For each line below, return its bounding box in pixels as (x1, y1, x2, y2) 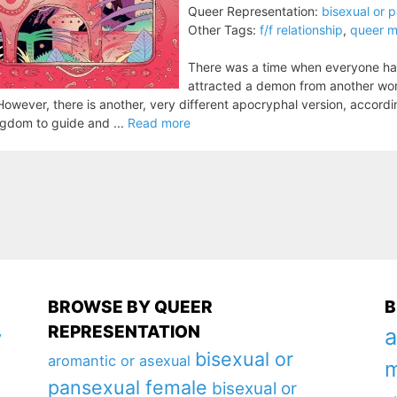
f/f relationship (260, 22, 343, 37)
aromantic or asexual (47, 352, 191, 370)
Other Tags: (188, 22, 256, 37)
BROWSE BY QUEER (47, 297, 213, 317)
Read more (128, 115, 191, 130)
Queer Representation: (188, 4, 318, 19)
